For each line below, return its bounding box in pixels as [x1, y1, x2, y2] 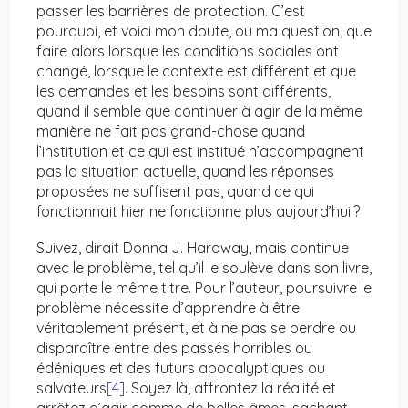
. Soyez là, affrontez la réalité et [125, 379, 336, 398]
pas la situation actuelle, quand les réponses [36, 162, 334, 181]
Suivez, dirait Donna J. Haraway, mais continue [36, 239, 349, 258]
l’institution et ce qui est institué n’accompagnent [36, 142, 364, 161]
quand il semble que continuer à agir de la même [36, 102, 362, 121]
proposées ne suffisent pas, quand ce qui [36, 182, 314, 201]
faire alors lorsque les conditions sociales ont [36, 42, 339, 61]
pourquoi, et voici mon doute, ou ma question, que [36, 22, 372, 41]
